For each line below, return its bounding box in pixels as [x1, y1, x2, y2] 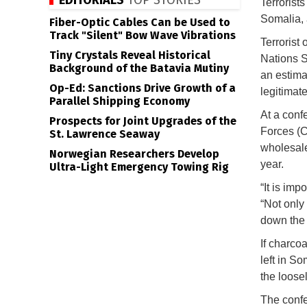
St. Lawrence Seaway [49, 127, 160, 140]
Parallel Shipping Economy [49, 95, 190, 108]
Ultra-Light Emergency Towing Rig [49, 160, 229, 173]
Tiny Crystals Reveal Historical [49, 49, 210, 62]
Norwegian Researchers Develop [49, 147, 219, 160]
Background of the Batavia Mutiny [49, 62, 229, 75]
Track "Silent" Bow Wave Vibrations [49, 29, 236, 42]
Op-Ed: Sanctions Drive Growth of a [49, 82, 236, 95]
